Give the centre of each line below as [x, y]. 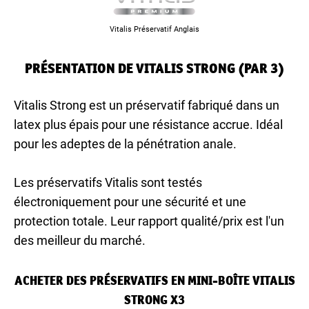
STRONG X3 [154, 299]
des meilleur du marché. [80, 240]
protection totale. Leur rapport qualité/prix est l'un [149, 221]
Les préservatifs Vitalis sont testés [108, 182]
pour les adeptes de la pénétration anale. [125, 143]
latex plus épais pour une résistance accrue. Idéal [148, 124]
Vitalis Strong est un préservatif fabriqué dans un [147, 105]
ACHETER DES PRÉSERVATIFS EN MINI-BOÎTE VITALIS [154, 280]
